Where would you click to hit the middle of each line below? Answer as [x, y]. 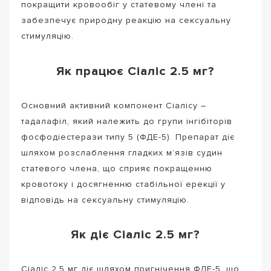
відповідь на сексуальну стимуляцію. [105, 200]
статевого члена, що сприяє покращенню [117, 168]
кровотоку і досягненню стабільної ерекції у [123, 184]
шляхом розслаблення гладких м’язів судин [122, 152]
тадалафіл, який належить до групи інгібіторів [127, 121]
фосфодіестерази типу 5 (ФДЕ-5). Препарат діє [128, 137]
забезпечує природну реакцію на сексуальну [126, 21]
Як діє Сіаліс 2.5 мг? [135, 235]
